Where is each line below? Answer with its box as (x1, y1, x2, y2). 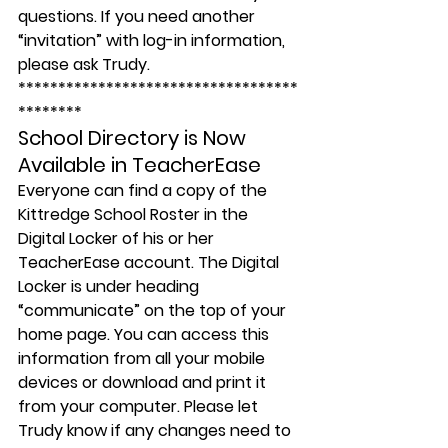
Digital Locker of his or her (18, 227, 218, 250)
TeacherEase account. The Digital (18, 251, 283, 274)
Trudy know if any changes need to (18, 419, 295, 442)
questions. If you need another (18, 5, 259, 28)
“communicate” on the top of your (18, 299, 290, 322)
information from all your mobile (18, 347, 269, 370)
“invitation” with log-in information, (18, 29, 289, 52)
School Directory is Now (18, 124, 251, 152)
